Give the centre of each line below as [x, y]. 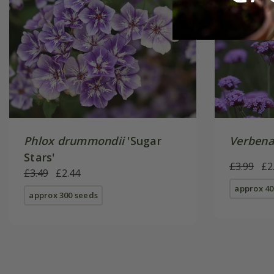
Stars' [39, 157]
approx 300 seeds [64, 195]
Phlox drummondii [74, 140]
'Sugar [143, 140]
